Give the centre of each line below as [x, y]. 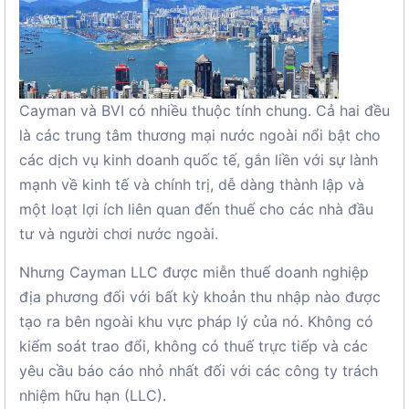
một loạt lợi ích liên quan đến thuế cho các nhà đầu [196, 209]
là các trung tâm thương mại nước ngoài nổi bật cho [200, 135]
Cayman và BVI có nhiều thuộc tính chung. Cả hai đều [204, 110]
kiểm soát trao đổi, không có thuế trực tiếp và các [194, 346]
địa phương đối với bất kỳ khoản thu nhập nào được [200, 297]
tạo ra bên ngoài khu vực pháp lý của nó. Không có [196, 321]
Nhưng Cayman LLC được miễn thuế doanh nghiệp [194, 272]
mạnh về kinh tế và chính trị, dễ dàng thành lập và [192, 184]
